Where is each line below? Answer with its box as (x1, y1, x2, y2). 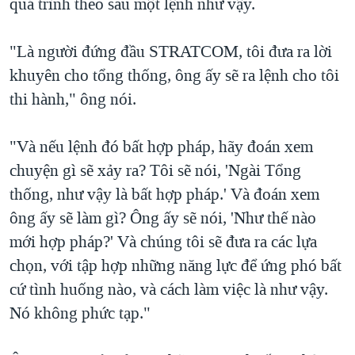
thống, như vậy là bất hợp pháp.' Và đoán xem (10, 183, 319, 206)
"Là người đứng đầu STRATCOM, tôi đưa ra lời (10, 40, 332, 63)
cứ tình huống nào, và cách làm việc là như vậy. (10, 278, 328, 301)
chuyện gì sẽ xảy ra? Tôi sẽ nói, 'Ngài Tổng (10, 159, 301, 182)
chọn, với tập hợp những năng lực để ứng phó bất (10, 254, 342, 277)
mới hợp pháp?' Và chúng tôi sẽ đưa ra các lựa (10, 231, 317, 254)
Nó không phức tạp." (10, 302, 151, 325)
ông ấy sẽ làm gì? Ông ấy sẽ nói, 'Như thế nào (10, 207, 316, 230)
